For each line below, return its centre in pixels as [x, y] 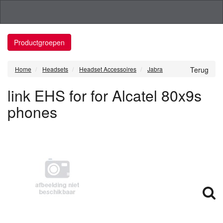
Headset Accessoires [108, 69]
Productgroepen [39, 42]
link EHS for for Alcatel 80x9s [105, 95]
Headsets [55, 69]
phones [32, 112]
